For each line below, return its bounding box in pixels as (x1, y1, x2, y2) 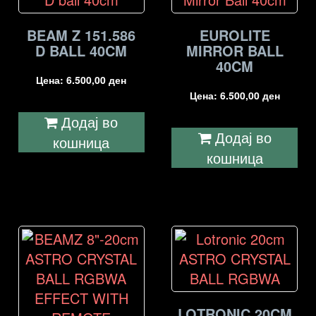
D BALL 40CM (35, 39, 128, 61)
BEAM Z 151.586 (27, 24, 136, 45)
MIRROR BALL (186, 39, 284, 61)
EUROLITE (199, 24, 270, 45)
